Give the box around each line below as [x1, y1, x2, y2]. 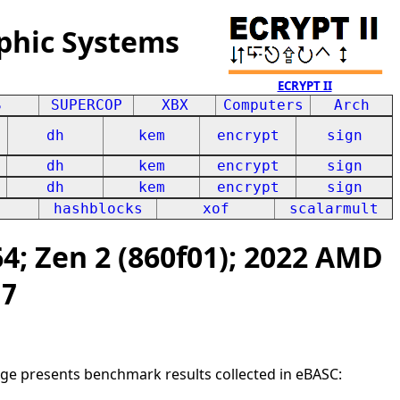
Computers [222, 96, 304, 113]
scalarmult [288, 200, 379, 217]
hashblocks [53, 200, 143, 217]
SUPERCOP [50, 96, 122, 113]
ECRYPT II [277, 78, 332, 94]
